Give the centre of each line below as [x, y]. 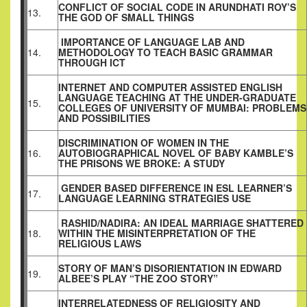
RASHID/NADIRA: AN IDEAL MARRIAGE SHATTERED [181, 223]
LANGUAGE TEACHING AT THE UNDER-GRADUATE [177, 98]
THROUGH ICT [92, 63]
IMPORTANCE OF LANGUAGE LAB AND [151, 42]
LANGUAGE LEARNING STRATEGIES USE [155, 198]
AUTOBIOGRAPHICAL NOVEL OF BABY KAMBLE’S [176, 153]
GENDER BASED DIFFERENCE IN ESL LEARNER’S [175, 188]
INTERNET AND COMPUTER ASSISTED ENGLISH [170, 87]
